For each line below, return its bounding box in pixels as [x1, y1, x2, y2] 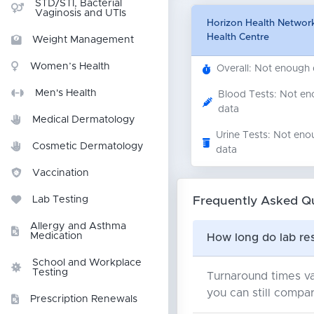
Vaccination [32, 168, 89, 178]
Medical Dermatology [32, 115, 135, 125]
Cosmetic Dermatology [32, 142, 144, 151]
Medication [30, 231, 83, 241]
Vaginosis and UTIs [35, 8, 126, 18]
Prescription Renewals [30, 294, 137, 304]
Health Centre [206, 32, 269, 42]
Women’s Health [30, 62, 110, 71]
